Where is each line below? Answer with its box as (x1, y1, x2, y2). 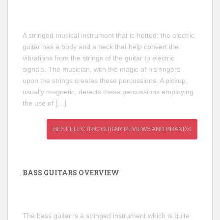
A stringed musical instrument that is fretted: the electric (23, 31, 194, 39)
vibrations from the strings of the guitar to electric (23, 54, 174, 62)
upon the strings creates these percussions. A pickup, (23, 77, 188, 84)
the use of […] (23, 99, 66, 107)
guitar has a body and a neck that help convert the (23, 43, 179, 51)
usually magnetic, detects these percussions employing (23, 88, 193, 96)
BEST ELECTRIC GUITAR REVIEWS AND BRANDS (53, 126, 191, 133)
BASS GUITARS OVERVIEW (23, 168, 119, 177)
